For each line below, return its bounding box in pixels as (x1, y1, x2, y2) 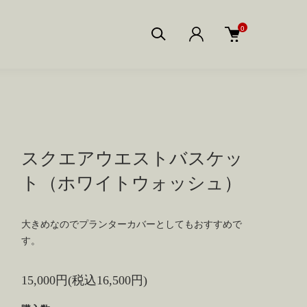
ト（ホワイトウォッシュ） (21, 173, 242, 193)
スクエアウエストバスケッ (21, 149, 243, 169)
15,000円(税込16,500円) (21, 273, 147, 287)
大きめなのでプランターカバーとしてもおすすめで (21, 219, 242, 230)
